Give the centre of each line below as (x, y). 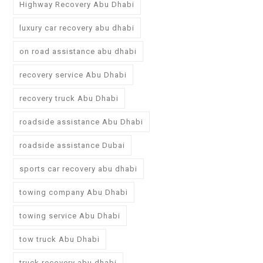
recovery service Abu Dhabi (73, 75)
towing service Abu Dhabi (70, 216)
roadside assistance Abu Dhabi (81, 122)
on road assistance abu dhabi (78, 52)
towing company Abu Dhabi (74, 193)
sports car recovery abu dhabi (78, 169)
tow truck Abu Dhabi (60, 240)
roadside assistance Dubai (72, 146)
